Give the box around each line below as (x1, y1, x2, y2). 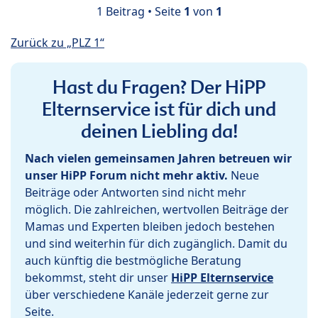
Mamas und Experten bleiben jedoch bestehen (25, 219, 275, 235)
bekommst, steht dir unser (25, 270, 171, 286)
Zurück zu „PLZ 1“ (11, 35, 104, 51)
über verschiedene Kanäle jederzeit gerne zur (25, 287, 269, 303)
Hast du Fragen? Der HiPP (53, 75, 265, 100)
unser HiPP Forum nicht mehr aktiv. (25, 168, 228, 184)
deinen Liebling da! (80, 119, 238, 144)
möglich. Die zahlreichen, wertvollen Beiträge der (25, 202, 289, 218)
